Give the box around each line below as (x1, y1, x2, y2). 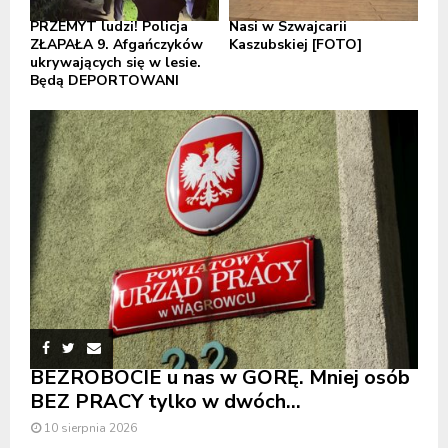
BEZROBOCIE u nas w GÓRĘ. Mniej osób (30, 363, 410, 391)
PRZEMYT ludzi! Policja (30, 16, 188, 36)
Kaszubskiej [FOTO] (229, 34, 362, 54)
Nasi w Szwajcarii (229, 16, 347, 36)
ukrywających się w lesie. (30, 52, 201, 72)
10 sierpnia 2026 (44, 419, 137, 436)
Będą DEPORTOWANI (30, 70, 179, 90)
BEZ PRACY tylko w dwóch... (30, 387, 301, 415)
